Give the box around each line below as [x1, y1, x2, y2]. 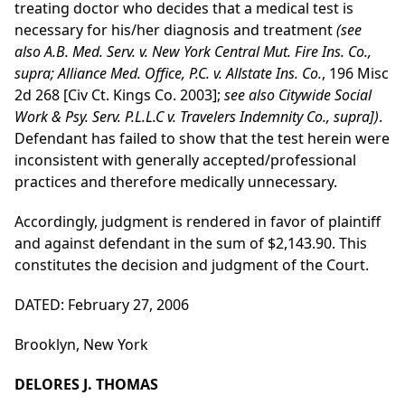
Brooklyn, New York [14, 334, 148, 355]
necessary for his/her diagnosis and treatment [14, 20, 336, 41]
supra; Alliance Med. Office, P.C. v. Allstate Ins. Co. [14, 63, 322, 84]
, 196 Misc [322, 63, 389, 84]
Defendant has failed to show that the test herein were [14, 128, 390, 149]
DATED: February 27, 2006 [14, 295, 189, 316]
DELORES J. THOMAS [14, 374, 158, 395]
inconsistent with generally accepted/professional [14, 150, 356, 171]
